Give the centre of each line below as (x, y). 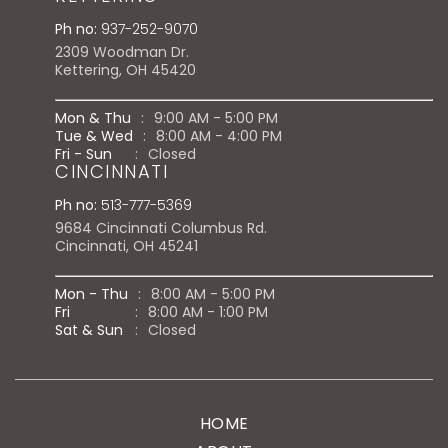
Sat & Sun (89, 329)
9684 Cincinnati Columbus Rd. (161, 227)
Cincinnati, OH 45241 (126, 245)
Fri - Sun (83, 153)
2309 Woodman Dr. (122, 51)
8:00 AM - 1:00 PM (208, 311)
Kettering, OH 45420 (125, 69)
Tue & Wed (94, 135)
